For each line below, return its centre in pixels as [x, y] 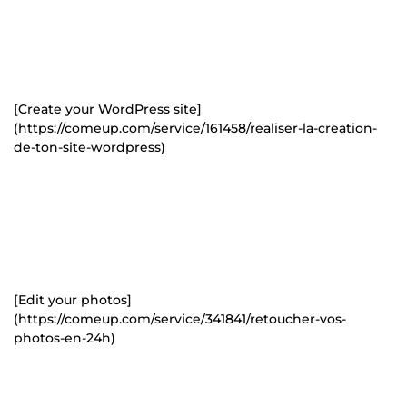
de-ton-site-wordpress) [89, 147]
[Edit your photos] [73, 299]
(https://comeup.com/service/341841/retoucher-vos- [180, 318]
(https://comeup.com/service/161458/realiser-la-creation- [195, 128]
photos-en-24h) [65, 338]
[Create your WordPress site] [108, 109]
